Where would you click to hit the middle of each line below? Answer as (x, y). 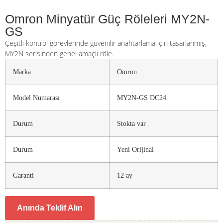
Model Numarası (36, 98)
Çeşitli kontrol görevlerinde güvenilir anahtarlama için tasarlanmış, (106, 43)
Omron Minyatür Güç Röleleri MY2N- (107, 19)
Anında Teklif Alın (50, 208)
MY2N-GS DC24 (142, 98)
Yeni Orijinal (135, 150)
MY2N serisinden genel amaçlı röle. (59, 54)
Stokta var (131, 124)
